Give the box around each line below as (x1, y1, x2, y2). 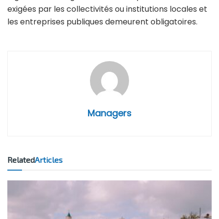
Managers (88, 107, 131, 119)
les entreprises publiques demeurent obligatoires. (7, 16, 197, 27)
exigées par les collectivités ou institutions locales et (7, 3, 207, 15)
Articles (35, 154, 63, 164)
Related (7, 154, 35, 164)
